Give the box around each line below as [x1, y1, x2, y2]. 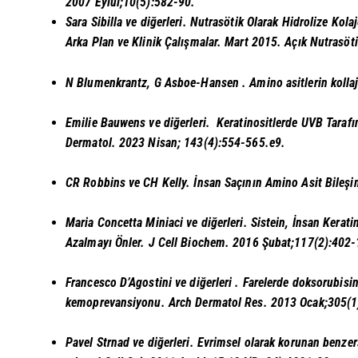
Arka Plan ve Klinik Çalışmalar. [66, 34, 225, 50]
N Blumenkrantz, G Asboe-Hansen [66, 74, 243, 90]
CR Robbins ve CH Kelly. [66, 174, 194, 190]
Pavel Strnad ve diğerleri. [66, 335, 197, 351]
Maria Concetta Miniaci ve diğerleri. [66, 214, 251, 230]
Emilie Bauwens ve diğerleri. [66, 114, 217, 130]
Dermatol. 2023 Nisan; [66, 134, 185, 150]
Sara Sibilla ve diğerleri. [66, 14, 190, 30]
